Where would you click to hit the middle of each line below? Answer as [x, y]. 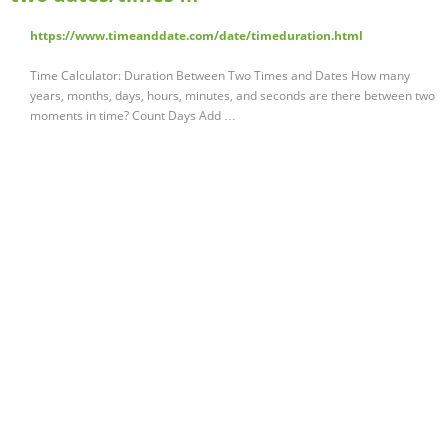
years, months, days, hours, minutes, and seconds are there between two [232, 96]
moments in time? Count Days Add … [133, 116]
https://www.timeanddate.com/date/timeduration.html [196, 36]
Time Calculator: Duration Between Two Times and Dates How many [220, 76]
